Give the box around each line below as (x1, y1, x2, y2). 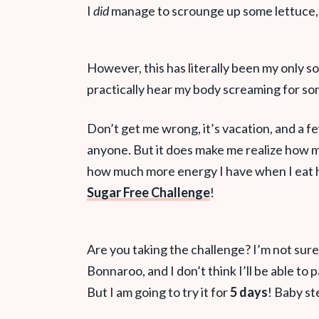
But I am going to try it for (87, 283, 230, 300)
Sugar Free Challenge (87, 184, 210, 200)
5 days (230, 283, 268, 300)
